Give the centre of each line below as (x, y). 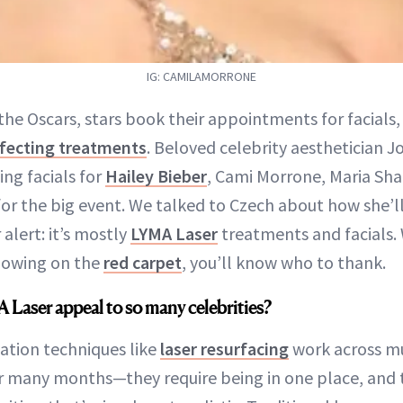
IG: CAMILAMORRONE (201, 76)
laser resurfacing (224, 348)
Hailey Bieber (156, 175)
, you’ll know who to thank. (284, 262)
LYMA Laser (174, 233)
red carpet (143, 262)
